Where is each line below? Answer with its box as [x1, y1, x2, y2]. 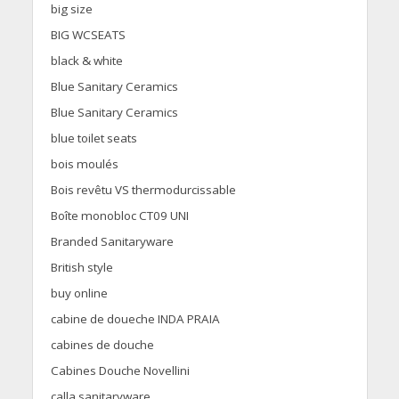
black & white [50, 53, 123, 69]
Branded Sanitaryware [50, 233, 174, 250]
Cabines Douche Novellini [50, 362, 190, 379]
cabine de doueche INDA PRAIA [50, 311, 220, 328]
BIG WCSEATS [50, 27, 126, 44]
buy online [50, 285, 108, 302]
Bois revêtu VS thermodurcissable [50, 182, 236, 199]
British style [50, 259, 113, 276]
